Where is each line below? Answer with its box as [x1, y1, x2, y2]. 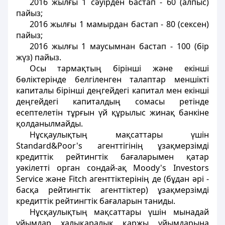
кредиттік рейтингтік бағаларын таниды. [16, 195, 175, 206]
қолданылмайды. [16, 118, 83, 129]
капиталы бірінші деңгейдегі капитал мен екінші [16, 85, 209, 96]
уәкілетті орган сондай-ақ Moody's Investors [16, 162, 209, 173]
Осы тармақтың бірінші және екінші [29, 63, 209, 74]
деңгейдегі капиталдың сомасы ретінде [16, 96, 209, 107]
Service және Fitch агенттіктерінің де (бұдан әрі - [16, 173, 209, 184]
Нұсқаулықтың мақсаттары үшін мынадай [29, 206, 209, 217]
